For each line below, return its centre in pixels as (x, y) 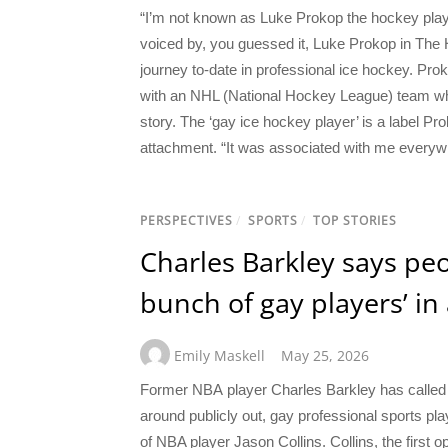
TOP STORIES (355, 220)
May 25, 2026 (325, 356)
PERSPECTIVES (186, 220)
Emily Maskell (219, 356)
